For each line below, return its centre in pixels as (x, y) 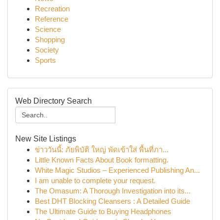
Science (48, 29)
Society (47, 50)
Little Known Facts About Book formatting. (102, 160)
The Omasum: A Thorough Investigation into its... (113, 191)
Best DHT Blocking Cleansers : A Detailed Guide (112, 201)
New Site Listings (46, 139)
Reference (52, 19)
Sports (45, 60)
